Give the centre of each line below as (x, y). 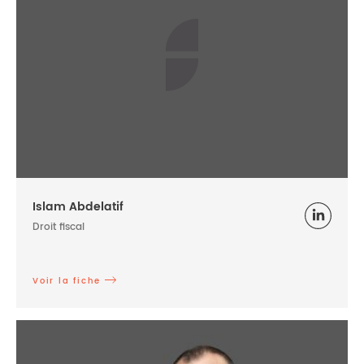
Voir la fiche (67, 282)
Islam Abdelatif (78, 207)
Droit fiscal (58, 227)
